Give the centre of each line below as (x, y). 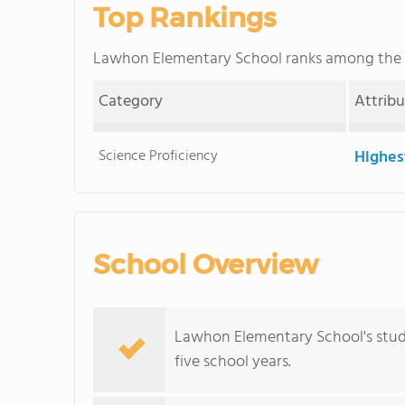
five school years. (233, 362)
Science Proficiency (159, 156)
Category (131, 102)
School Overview (206, 264)
